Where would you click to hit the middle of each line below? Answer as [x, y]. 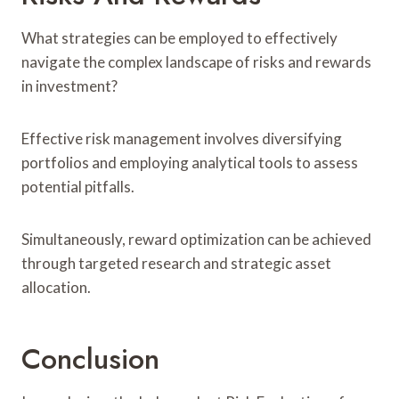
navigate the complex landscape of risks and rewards [196, 61]
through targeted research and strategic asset [176, 263]
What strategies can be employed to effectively [179, 37]
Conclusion [90, 358]
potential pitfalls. [78, 186]
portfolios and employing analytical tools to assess [190, 162]
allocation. [56, 287]
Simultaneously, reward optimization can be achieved [196, 239]
